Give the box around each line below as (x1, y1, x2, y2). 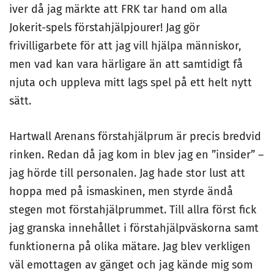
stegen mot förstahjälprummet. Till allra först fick (9, 203, 256, 217)
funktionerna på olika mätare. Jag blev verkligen (9, 240, 251, 253)
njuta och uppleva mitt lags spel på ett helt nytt (9, 76, 252, 89)
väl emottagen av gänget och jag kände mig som (9, 258, 253, 272)
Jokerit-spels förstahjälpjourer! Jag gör (9, 21, 200, 34)
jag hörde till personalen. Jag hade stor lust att (9, 166, 245, 180)
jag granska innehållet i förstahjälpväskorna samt (9, 221, 259, 235)
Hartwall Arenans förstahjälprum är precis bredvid (9, 130, 261, 143)
